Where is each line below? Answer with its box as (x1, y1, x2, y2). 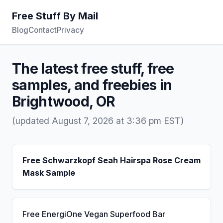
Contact (28, 25, 57, 35)
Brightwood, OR (12, 93, 115, 110)
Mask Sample (22, 168, 75, 178)
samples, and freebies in (12, 77, 172, 94)
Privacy (57, 25, 84, 35)
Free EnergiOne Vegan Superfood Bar (22, 209, 165, 219)
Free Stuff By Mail (12, 10, 98, 22)
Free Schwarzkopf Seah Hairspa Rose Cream (22, 155, 201, 165)
